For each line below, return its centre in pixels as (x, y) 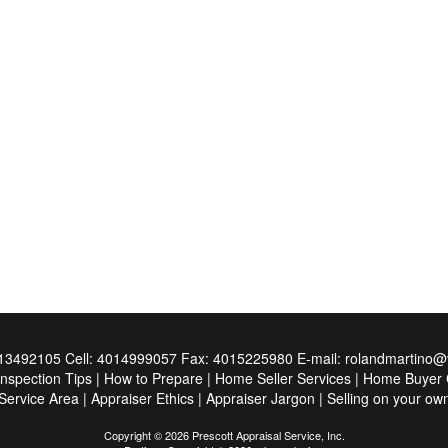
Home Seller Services (283, 378)
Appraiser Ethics (142, 398)
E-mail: (320, 358)
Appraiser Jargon (260, 398)
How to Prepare (153, 378)
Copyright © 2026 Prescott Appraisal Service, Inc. (224, 435)
